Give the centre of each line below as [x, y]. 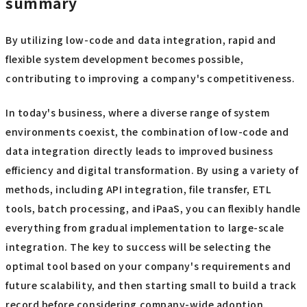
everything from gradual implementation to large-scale [145, 228]
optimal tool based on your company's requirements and [148, 266]
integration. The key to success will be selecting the [138, 247]
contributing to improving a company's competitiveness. [150, 78]
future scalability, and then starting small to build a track [151, 285]
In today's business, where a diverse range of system [138, 113]
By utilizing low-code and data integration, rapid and [141, 39]
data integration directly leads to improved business [139, 151]
